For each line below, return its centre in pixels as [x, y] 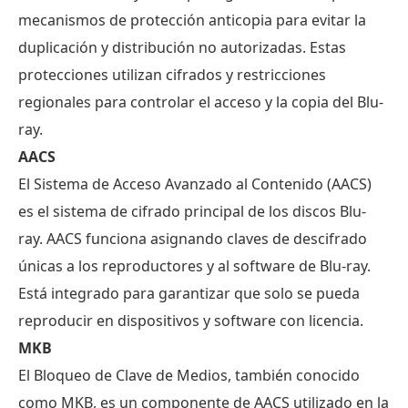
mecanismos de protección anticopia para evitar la [192, 20]
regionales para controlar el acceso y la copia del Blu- [201, 102]
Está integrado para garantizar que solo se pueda [189, 293]
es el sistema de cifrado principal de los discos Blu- [192, 211]
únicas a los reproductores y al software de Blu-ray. [194, 265]
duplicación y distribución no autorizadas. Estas [182, 47]
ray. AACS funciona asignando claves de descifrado [193, 238]
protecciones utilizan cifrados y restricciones [172, 74]
